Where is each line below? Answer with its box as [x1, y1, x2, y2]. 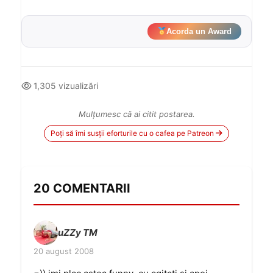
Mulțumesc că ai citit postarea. [78, 109, 195, 119]
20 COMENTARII [34, 181, 130, 196]
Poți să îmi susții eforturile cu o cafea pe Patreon [51, 129, 214, 138]
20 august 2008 [34, 246, 94, 256]
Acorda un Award [166, 27, 232, 36]
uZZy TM [58, 227, 97, 238]
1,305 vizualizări [31, 80, 98, 91]
